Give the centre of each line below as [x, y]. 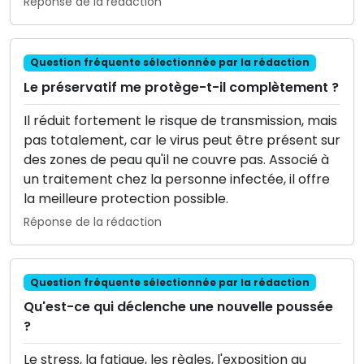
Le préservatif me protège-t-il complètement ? [181, 87]
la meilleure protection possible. [126, 198]
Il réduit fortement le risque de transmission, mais [180, 120]
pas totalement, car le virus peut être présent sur [182, 140]
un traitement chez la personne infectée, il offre [177, 179]
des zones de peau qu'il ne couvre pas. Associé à [176, 159]
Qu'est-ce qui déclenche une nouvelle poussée [178, 306]
